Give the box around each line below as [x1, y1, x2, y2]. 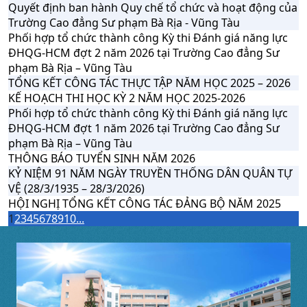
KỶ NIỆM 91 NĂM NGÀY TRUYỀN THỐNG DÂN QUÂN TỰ [8, 166, 292, 181]
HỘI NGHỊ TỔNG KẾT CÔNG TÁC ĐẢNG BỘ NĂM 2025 [8, 196, 281, 211]
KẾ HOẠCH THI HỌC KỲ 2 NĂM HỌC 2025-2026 [8, 90, 245, 106]
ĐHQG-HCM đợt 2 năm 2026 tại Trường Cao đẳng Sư [8, 45, 280, 60]
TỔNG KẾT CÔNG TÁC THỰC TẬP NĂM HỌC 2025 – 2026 [8, 75, 291, 90]
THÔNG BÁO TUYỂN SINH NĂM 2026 [8, 151, 195, 166]
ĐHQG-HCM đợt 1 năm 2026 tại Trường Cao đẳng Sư [8, 121, 280, 136]
